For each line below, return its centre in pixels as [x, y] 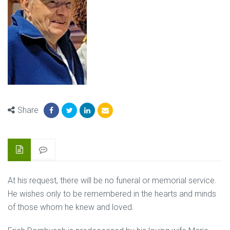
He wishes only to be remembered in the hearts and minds [112, 194]
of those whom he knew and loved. [71, 207]
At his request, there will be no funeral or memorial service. [112, 180]
